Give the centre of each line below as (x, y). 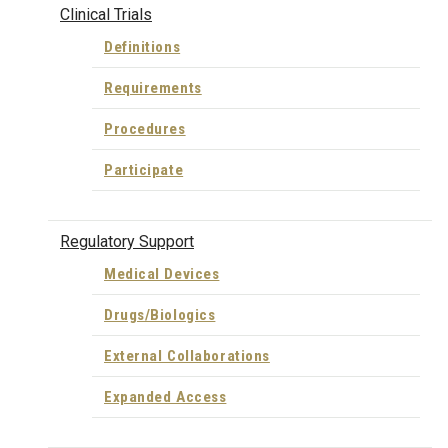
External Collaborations (187, 355)
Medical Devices (162, 273)
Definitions (142, 47)
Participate (144, 170)
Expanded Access (165, 396)
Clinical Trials (106, 14)
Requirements (153, 88)
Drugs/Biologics (160, 314)
